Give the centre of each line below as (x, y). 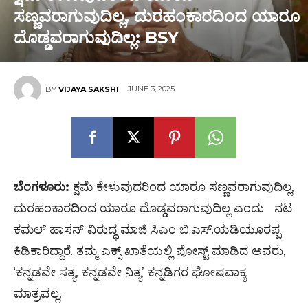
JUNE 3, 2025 (151, 89)
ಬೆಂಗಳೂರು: (42, 187)
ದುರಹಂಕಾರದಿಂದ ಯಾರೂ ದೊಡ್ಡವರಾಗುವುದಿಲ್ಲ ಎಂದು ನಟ (153, 208)
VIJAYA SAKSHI (89, 89)
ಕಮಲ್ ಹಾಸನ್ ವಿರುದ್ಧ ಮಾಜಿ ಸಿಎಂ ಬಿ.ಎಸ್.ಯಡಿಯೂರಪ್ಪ (147, 230)
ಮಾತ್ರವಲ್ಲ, (38, 294)
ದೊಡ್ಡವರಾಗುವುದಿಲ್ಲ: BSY (96, 37)
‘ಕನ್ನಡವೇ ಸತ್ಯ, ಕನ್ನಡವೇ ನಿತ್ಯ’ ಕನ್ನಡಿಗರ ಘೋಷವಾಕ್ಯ (130, 272)
